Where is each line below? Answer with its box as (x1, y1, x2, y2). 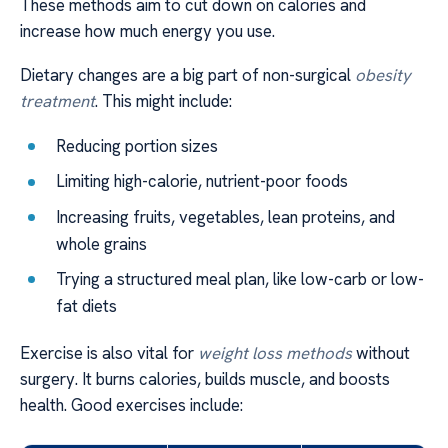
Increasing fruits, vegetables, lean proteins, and (56, 205, 396, 228)
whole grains (56, 232, 148, 255)
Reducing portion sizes (56, 134, 219, 157)
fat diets (56, 294, 118, 317)
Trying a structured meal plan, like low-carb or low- (56, 267, 425, 290)
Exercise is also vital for (20, 342, 198, 365)
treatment (20, 90, 95, 113)
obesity (355, 64, 411, 87)
